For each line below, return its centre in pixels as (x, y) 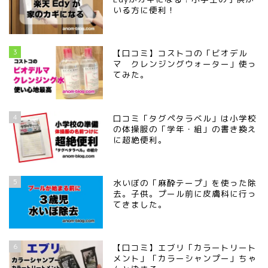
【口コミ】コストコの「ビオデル (181, 53)
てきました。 (140, 204)
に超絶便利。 (140, 139)
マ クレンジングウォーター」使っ (185, 64)
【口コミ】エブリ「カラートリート (185, 247)
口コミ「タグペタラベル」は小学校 (185, 118)
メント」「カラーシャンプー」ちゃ (185, 258)
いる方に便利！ (145, 10)
